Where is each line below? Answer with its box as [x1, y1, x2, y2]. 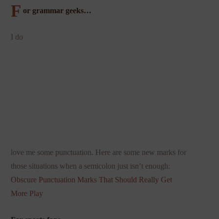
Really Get [139, 175, 173, 184]
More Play [11, 189, 44, 198]
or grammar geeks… [22, 6, 91, 15]
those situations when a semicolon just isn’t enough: [11, 162, 171, 171]
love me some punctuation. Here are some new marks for [11, 148, 187, 157]
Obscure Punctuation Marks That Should [11, 175, 139, 184]
